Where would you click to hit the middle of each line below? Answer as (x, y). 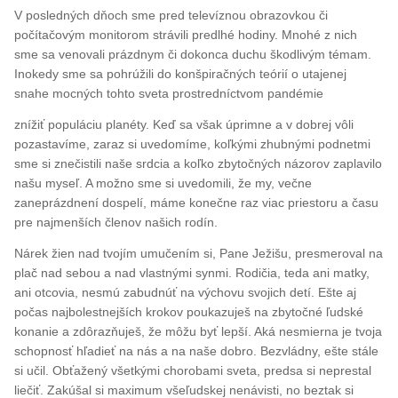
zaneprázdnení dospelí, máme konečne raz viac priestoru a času (197, 202)
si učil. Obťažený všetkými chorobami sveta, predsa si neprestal (193, 370)
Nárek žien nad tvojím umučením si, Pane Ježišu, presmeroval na (199, 253)
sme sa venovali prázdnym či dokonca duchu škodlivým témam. (193, 54)
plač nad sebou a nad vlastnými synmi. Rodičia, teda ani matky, (192, 272)
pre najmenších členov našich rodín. (116, 222)
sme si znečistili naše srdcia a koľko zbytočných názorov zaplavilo (199, 163)
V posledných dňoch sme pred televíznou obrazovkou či (171, 15)
